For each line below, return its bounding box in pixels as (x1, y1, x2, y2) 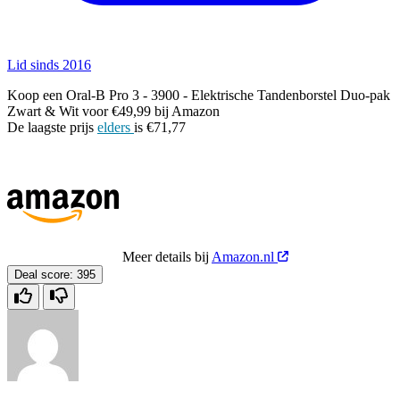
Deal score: (14, 267, 73, 281)
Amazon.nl (212, 248, 278, 264)
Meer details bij (122, 248, 212, 264)
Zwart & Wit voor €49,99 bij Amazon (7, 103, 220, 119)
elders (97, 119, 134, 135)
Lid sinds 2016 (7, 56, 91, 72)
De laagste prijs (7, 119, 97, 135)
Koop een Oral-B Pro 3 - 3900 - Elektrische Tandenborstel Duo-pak (7, 87, 390, 103)
